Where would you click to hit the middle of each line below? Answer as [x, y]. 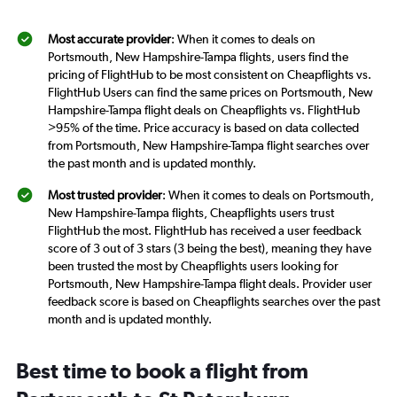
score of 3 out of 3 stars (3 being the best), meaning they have [210, 248]
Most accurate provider [109, 39]
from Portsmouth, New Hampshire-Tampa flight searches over [209, 145]
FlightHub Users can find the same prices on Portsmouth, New [210, 92]
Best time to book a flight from [162, 370]
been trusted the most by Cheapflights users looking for [193, 266]
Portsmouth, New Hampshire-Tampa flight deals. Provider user [210, 284]
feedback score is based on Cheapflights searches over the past [214, 301]
